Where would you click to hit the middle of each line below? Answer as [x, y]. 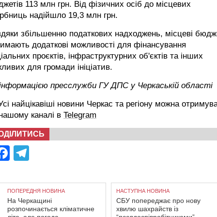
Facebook [44, 153]
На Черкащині [30, 201]
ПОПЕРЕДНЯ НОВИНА [36, 191]
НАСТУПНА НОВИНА [143, 191]
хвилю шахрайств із [147, 209]
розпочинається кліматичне [51, 209]
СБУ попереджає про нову [158, 201]
